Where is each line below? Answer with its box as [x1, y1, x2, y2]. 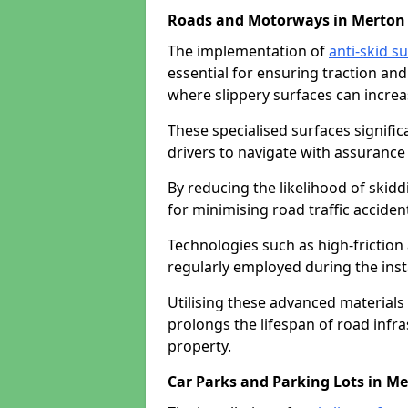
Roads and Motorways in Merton [168, 10, 405, 30]
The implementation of [168, 41, 329, 61]
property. [168, 336, 231, 356]
